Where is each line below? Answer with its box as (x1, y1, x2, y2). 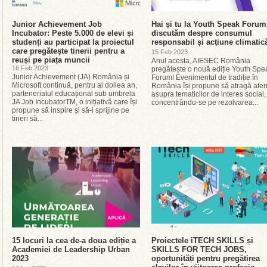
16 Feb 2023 (12, 64, 48, 72)
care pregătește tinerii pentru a (12, 46, 125, 55)
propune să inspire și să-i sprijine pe (12, 106, 129, 114)
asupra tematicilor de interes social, (151, 90, 266, 98)
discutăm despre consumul (151, 29, 252, 38)
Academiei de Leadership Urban (12, 245, 130, 254)
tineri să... (12, 114, 43, 123)
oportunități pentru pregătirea (151, 254, 260, 263)
